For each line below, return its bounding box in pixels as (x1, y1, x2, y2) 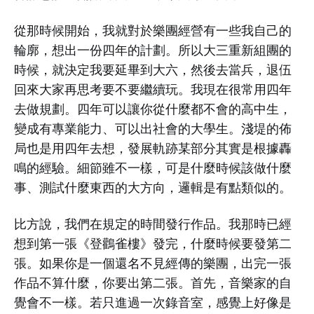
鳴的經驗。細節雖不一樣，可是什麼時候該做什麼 (14, 159, 292, 177)
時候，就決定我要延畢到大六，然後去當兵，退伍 (14, 61, 292, 78)
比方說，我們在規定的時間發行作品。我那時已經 (14, 215, 292, 233)
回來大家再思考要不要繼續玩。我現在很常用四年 (14, 81, 292, 98)
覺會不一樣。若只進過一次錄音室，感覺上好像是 (14, 294, 292, 311)
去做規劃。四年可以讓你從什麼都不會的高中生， (14, 100, 292, 118)
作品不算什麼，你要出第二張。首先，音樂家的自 (14, 274, 292, 292)
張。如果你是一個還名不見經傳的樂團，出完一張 (14, 254, 292, 272)
